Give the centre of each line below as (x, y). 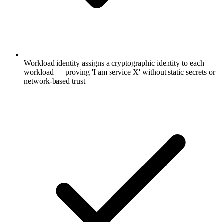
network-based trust (55, 81)
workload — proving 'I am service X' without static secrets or (119, 72)
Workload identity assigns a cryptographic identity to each (114, 63)
